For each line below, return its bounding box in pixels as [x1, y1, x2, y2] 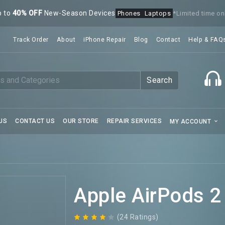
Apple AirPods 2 [74, 184, 221, 207]
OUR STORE [63, 118, 99, 125]
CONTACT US [15, 118, 55, 125]
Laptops [144, 10, 171, 17]
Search [147, 75, 172, 85]
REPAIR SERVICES [106, 118, 162, 125]
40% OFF [12, 9, 43, 17]
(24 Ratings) [117, 213, 159, 221]
